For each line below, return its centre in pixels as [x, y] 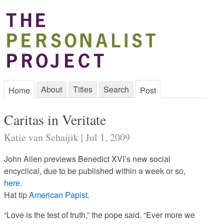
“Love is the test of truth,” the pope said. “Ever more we [99, 215]
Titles [83, 89]
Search [116, 89]
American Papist [57, 195]
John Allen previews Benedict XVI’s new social [87, 159]
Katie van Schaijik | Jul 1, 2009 [67, 137]
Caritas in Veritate [55, 119]
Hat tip [15, 195]
